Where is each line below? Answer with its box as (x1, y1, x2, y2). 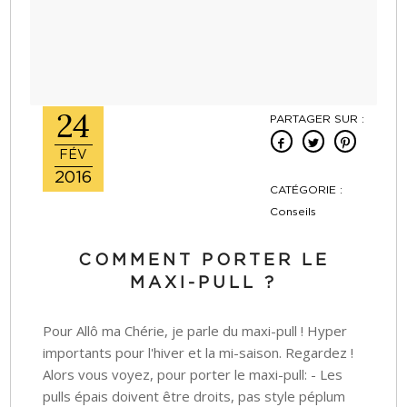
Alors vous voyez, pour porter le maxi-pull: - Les (43, 364, 343, 383)
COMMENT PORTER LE (77, 252, 330, 269)
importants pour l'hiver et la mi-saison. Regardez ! (43, 342, 354, 362)
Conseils (269, 205, 316, 217)
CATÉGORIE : (269, 184, 342, 195)
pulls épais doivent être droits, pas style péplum (43, 386, 346, 405)
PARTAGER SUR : (269, 113, 364, 124)
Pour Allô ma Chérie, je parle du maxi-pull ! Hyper (43, 321, 348, 340)
